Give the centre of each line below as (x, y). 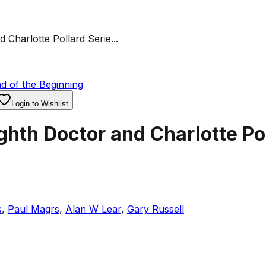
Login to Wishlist (39, 104)
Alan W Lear (93, 209)
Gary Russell (155, 209)
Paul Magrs (33, 209)
